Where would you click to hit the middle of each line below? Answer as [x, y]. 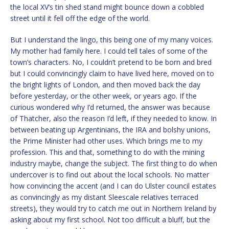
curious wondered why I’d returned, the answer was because [110, 107]
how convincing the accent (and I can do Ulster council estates [113, 186]
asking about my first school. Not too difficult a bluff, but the [110, 219]
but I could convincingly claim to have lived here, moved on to [112, 73]
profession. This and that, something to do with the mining [107, 152]
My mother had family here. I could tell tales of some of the [109, 51]
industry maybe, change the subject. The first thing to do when [114, 163]
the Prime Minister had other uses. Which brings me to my [106, 141]
